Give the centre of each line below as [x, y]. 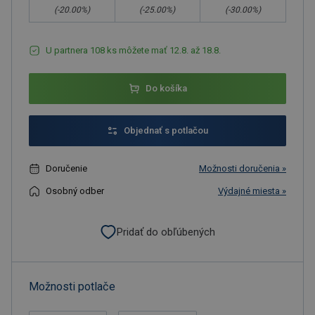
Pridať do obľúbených [166, 232]
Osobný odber [75, 191]
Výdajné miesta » [252, 191]
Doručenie [66, 168]
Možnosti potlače [72, 287]
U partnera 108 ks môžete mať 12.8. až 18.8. [133, 50]
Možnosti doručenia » [243, 168]
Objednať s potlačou [166, 130]
